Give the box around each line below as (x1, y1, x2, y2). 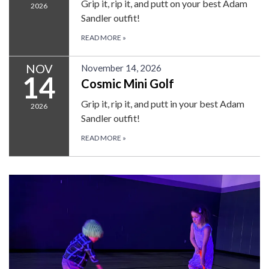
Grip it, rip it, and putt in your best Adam (81, 98, 244, 110)
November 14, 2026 (81, 62, 162, 74)
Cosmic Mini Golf (81, 76, 174, 91)
